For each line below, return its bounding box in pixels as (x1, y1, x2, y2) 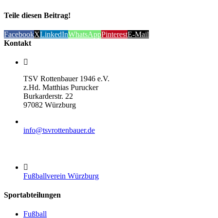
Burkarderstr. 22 (23, 92, 73, 101)
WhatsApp (68, 30, 101, 38)
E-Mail (127, 30, 149, 38)
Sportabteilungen (4, 190, 61, 199)
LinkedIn (40, 30, 68, 38)
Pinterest (101, 30, 127, 38)
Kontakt (4, 38, 31, 47)
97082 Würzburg (23, 101, 76, 109)
